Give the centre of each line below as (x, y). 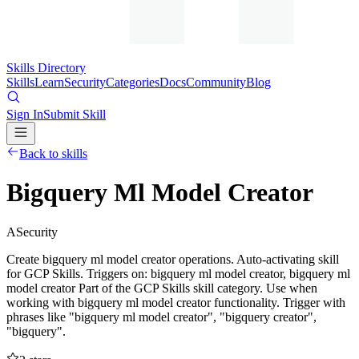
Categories (133, 82)
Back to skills (53, 153)
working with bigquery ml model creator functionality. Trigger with (176, 302)
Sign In (25, 114)
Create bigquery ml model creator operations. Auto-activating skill (173, 259)
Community (216, 82)
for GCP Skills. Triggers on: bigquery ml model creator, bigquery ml (178, 273)
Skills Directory (46, 68)
